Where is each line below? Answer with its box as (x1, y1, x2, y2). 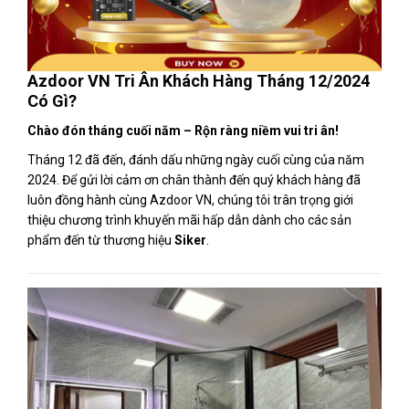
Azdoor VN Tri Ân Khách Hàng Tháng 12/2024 (27, 71, 370, 90)
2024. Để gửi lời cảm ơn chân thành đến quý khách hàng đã (27, 173, 361, 187)
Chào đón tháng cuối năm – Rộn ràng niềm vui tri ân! (27, 123, 339, 138)
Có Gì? (27, 91, 77, 110)
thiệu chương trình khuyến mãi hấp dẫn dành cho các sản (27, 213, 351, 227)
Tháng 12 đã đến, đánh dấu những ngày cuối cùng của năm (27, 152, 364, 167)
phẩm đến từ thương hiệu (27, 233, 174, 247)
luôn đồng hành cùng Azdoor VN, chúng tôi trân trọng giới (27, 193, 353, 207)
